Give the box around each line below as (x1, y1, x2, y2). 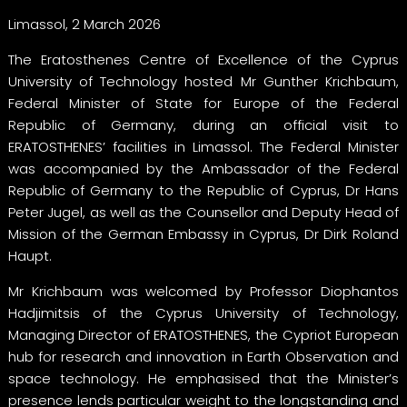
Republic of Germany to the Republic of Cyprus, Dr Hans (7, 180, 400, 200)
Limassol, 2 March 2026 (7, 14, 161, 34)
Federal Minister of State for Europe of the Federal (7, 93, 400, 113)
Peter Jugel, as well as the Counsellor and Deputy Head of (7, 202, 400, 222)
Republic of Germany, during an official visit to (7, 114, 400, 134)
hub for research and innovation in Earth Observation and (7, 346, 400, 366)
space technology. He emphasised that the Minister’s (7, 368, 400, 388)
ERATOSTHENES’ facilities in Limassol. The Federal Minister (7, 136, 400, 156)
